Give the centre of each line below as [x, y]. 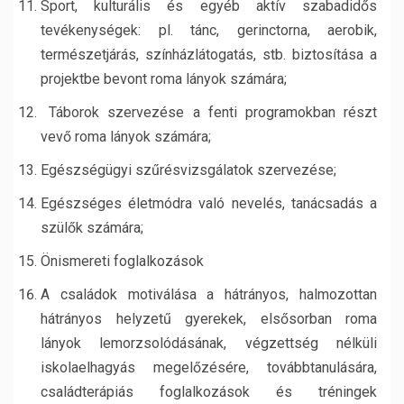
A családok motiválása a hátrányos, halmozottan [209, 294]
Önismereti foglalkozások [122, 261]
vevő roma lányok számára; [126, 137]
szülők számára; [92, 228]
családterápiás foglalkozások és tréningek [209, 392]
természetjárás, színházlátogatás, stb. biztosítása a [209, 55]
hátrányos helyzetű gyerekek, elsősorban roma [209, 319]
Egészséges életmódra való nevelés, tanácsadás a [209, 203]
